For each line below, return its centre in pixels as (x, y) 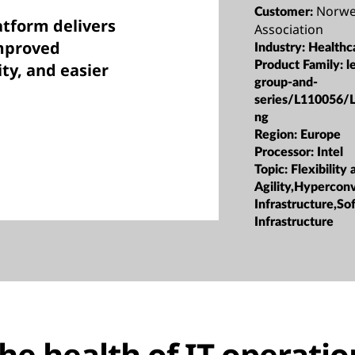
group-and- (286, 82)
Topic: (273, 169)
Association (289, 29)
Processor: (286, 152)
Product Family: (301, 65)
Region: (278, 134)
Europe (321, 134)
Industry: (282, 47)
